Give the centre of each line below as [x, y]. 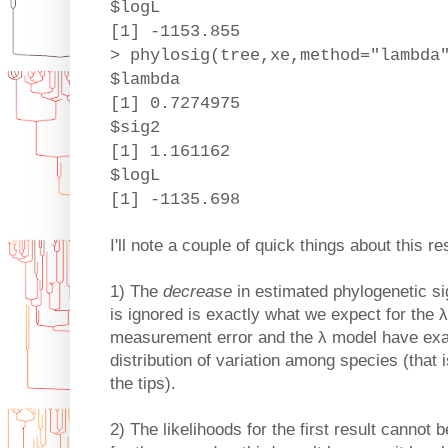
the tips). [143, 384]
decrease [197, 292]
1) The [136, 292]
